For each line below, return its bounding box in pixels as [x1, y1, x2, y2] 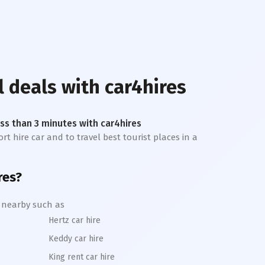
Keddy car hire [49, 234, 104, 244]
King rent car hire [49, 252, 115, 262]
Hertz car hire [49, 215, 101, 225]
